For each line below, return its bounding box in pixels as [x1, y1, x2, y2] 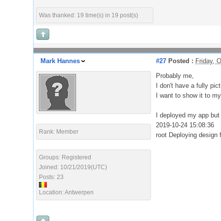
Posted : [166, 57, 193, 65]
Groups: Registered [39, 154, 91, 161]
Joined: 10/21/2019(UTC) [39, 164, 107, 171]
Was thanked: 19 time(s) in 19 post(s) [39, 12, 138, 19]
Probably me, [156, 72, 194, 79]
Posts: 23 [39, 174, 64, 181]
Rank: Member [39, 128, 78, 135]
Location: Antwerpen [39, 189, 94, 196]
